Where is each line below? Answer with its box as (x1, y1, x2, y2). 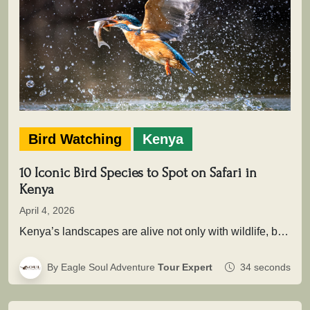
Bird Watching (28, 131, 122, 147)
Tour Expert (158, 262, 212, 273)
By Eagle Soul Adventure (47, 262, 158, 273)
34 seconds (237, 262, 291, 273)
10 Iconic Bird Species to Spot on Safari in (19, 165, 257, 181)
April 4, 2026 (19, 204, 75, 216)
